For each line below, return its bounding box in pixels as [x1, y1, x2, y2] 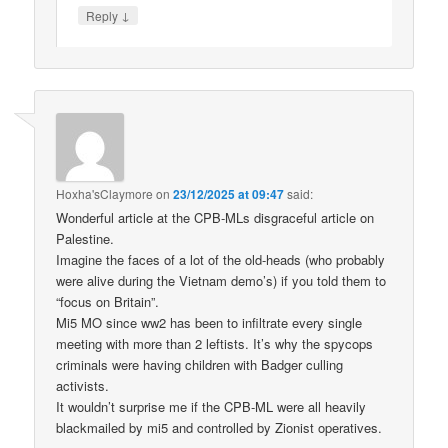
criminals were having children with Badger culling [56, 354, 344, 374]
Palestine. [56, 228, 115, 248]
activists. [56, 375, 110, 395]
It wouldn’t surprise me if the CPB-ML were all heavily [56, 396, 367, 416]
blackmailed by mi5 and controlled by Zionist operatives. [56, 417, 383, 437]
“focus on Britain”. [56, 291, 160, 311]
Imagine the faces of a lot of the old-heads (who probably [56, 249, 386, 269]
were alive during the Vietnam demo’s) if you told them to [56, 270, 387, 290]
